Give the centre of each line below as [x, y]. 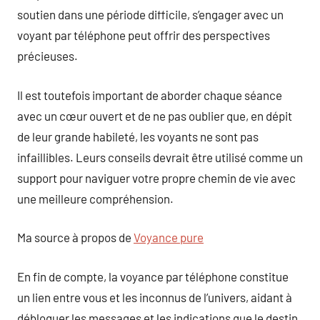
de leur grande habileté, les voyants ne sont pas [138, 136]
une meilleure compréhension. [95, 198]
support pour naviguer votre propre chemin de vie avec [156, 177]
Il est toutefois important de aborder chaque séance [150, 95]
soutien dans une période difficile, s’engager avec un [150, 14]
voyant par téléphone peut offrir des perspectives [144, 35]
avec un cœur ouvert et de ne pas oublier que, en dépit [155, 115]
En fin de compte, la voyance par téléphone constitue [153, 276]
